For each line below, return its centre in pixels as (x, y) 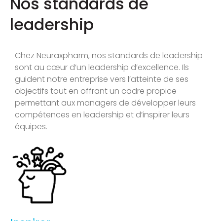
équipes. (31, 127)
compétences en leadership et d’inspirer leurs (102, 115)
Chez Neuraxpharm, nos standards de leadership (109, 56)
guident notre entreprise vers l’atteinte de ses (102, 79)
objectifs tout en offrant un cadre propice (96, 91)
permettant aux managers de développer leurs (105, 103)
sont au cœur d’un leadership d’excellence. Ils (102, 68)
